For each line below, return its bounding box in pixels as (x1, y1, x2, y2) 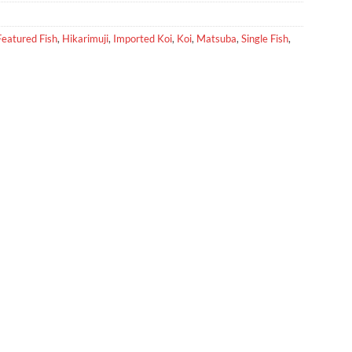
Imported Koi (113, 31, 172, 45)
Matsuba (196, 31, 236, 45)
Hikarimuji (62, 31, 108, 45)
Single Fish (241, 31, 288, 45)
